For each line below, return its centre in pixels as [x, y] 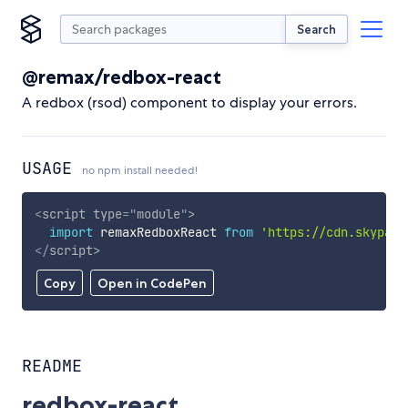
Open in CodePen [152, 284]
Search [316, 29]
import [71, 232]
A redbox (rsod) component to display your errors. [189, 102]
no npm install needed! [140, 170]
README [52, 366]
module [158, 214]
